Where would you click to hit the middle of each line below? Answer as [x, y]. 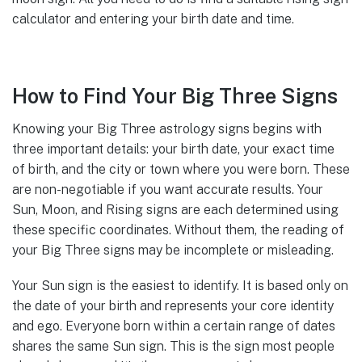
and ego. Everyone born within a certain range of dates [174, 326]
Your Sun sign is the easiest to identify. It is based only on [180, 285]
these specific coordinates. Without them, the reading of [178, 229]
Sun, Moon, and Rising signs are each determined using [175, 209]
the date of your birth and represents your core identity [173, 305]
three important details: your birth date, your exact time [173, 149]
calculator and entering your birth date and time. [153, 19]
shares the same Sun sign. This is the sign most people [173, 346]
